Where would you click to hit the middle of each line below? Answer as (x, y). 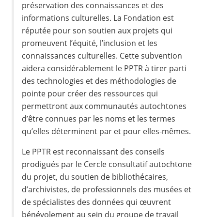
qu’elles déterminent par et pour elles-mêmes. (107, 131)
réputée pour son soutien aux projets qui (97, 30)
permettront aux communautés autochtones (104, 106)
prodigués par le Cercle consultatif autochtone (107, 164)
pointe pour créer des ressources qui (90, 93)
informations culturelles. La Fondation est (98, 18)
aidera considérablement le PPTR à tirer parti (104, 68)
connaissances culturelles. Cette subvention (102, 55)
